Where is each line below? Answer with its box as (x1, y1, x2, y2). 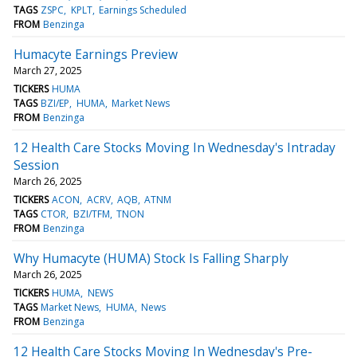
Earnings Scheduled (98, 2, 186, 17)
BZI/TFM (73, 206, 110, 221)
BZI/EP (41, 96, 70, 110)
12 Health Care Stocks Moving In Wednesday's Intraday (14, 138, 335, 156)
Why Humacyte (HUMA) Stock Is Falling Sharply (14, 249, 288, 267)
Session (14, 155, 59, 174)
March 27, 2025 (14, 63, 82, 77)
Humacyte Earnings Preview (14, 45, 178, 63)
